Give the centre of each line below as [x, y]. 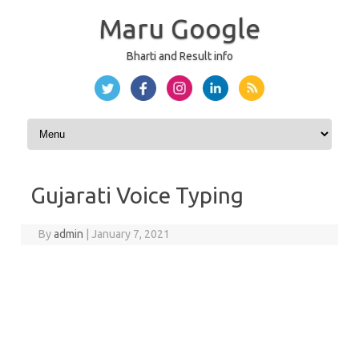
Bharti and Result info [179, 56]
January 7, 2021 [131, 234]
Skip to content [62, 124]
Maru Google [179, 28]
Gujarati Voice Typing [137, 195]
